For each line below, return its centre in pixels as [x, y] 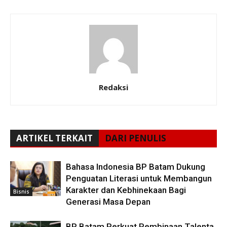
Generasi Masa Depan [108, 202]
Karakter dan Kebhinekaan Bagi [126, 190]
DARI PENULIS [136, 138]
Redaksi [113, 87]
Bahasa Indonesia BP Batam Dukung [136, 167]
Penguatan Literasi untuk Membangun [139, 178]
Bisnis [21, 191]
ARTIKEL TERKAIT [54, 138]
